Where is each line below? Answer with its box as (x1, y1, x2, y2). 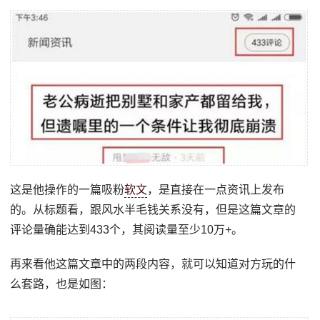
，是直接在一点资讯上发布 (147, 184, 285, 196)
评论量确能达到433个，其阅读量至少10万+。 (10, 224, 244, 236)
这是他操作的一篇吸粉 (10, 184, 125, 196)
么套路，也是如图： (10, 278, 114, 291)
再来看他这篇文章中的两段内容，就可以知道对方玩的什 (10, 258, 296, 271)
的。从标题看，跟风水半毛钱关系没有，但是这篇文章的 (10, 204, 296, 216)
